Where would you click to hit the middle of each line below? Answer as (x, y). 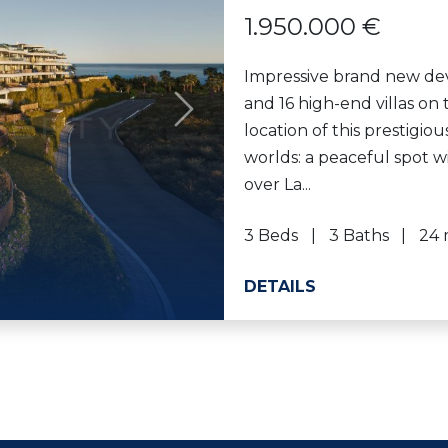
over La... (277, 184)
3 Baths (358, 235)
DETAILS (280, 286)
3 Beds (271, 235)
